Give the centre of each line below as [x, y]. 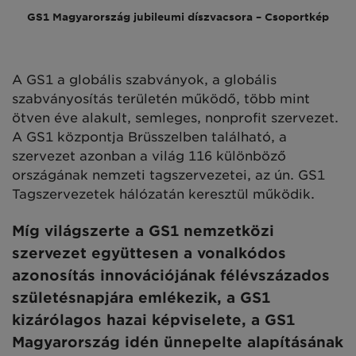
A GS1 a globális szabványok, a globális [144, 79]
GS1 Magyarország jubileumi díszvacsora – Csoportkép [178, 16]
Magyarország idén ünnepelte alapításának [178, 342]
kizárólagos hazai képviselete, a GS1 [153, 319]
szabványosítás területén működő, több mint [161, 99]
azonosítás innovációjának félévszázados [171, 275]
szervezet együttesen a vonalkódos [149, 253]
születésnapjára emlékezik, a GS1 [141, 297]
